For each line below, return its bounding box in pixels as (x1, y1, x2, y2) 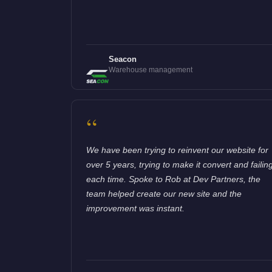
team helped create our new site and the (86, 188, 242, 199)
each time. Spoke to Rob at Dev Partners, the (86, 174, 260, 184)
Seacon (108, 54, 137, 64)
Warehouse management (108, 65, 192, 73)
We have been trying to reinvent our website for (86, 144, 268, 155)
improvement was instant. (86, 203, 185, 213)
